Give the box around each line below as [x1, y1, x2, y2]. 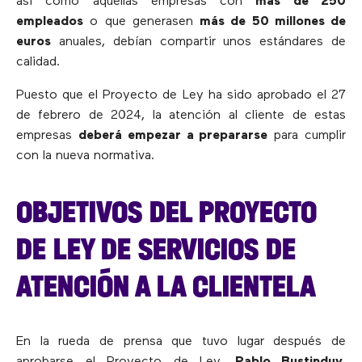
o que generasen [83, 15, 200, 29]
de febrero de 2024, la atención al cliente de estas [16, 109, 346, 123]
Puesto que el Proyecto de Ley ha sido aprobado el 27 [16, 89, 346, 103]
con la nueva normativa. [16, 149, 154, 163]
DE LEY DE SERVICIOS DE [16, 230, 296, 268]
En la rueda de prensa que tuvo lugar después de [16, 335, 346, 348]
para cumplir [267, 129, 347, 143]
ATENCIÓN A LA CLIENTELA [16, 267, 316, 305]
